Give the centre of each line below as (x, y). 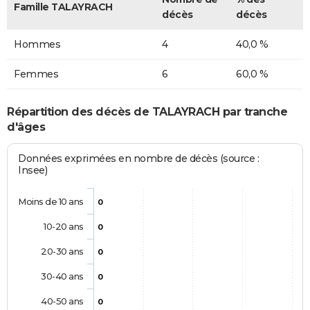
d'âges (26, 127)
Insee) (33, 171)
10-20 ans (63, 227)
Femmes (36, 74)
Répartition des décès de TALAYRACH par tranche (147, 112)
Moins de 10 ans (51, 202)
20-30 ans (62, 252)
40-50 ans (62, 301)
